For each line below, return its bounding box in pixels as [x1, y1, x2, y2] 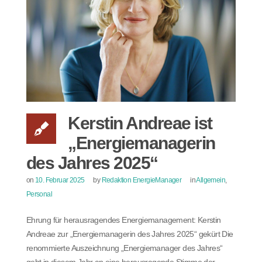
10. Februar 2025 [35, 175, 85, 184]
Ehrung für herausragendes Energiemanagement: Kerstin [26, 215, 221, 225]
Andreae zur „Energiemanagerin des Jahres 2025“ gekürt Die [26, 229, 233, 239]
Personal [26, 189, 52, 198]
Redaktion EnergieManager [101, 175, 182, 184]
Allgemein [196, 175, 226, 184]
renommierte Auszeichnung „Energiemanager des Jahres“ [26, 243, 223, 253]
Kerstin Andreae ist [68, 113, 212, 133]
